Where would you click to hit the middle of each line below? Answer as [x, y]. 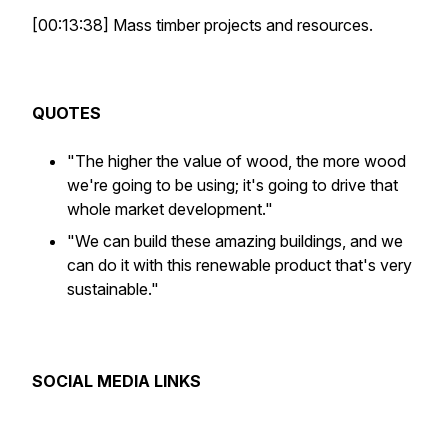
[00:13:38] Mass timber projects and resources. [202, 25]
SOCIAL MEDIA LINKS [116, 381]
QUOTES [66, 113]
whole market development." [170, 209]
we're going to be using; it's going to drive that [232, 185]
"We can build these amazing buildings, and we [235, 241]
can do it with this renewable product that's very [239, 265]
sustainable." [113, 289]
